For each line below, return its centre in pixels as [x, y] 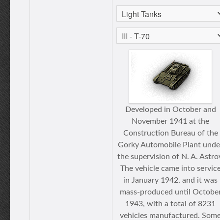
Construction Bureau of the [170, 133]
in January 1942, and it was [170, 180]
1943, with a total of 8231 [170, 204]
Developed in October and [170, 110]
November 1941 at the [170, 121]
